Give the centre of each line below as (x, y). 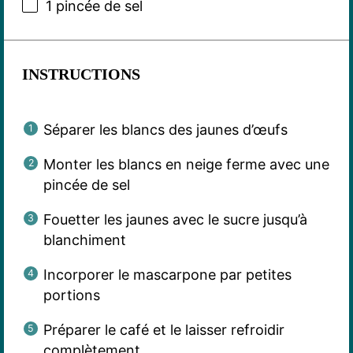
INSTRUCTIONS (81, 74)
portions (71, 295)
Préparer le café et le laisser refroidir (163, 329)
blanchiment (84, 240)
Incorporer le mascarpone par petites (167, 274)
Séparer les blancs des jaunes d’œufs (165, 129)
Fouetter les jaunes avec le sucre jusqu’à (175, 219)
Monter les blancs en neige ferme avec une (186, 164)
